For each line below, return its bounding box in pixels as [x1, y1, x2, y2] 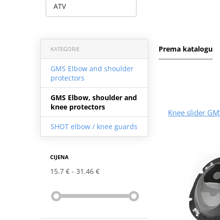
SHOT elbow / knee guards [50, 121, 137, 131]
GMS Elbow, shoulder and [50, 92, 137, 102]
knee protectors [50, 102, 105, 111]
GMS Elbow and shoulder [50, 63, 134, 73]
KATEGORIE [50, 45, 80, 53]
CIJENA [50, 153, 69, 161]
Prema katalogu [159, 44, 213, 54]
